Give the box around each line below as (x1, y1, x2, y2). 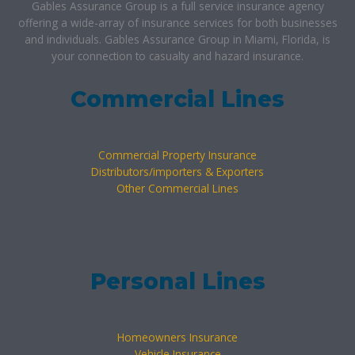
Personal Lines (90, 268, 265, 296)
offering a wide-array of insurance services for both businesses (17, 15, 338, 31)
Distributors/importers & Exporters (91, 164, 264, 180)
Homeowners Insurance (117, 330, 238, 345)
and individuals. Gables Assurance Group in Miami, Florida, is (25, 32, 330, 48)
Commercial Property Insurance (98, 147, 257, 163)
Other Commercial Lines (116, 181, 239, 197)
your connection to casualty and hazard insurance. (52, 48, 303, 64)
